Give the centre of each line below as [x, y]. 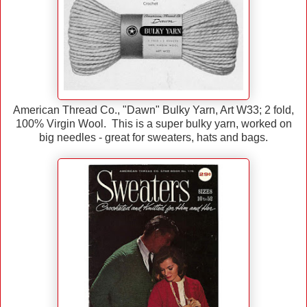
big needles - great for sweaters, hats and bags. [153, 137]
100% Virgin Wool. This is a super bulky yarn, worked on [153, 123]
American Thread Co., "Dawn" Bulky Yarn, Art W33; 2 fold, [153, 110]
